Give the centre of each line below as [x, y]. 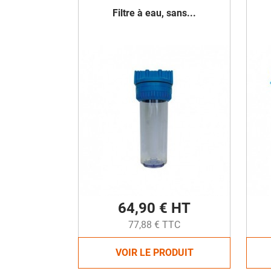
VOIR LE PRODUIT [154, 253]
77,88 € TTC [154, 225]
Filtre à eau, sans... [154, 13]
